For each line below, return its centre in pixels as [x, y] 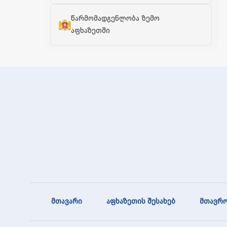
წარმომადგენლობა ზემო [115, 18]
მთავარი [67, 201]
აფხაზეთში [90, 30]
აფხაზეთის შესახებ [141, 201]
